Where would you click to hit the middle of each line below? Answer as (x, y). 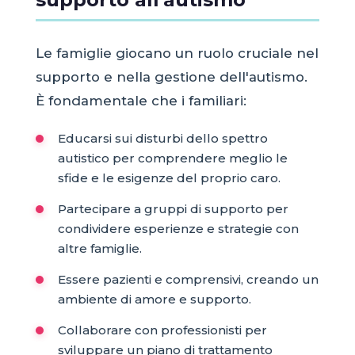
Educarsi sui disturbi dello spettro (162, 138)
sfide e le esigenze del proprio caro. (169, 177)
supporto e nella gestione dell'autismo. (171, 76)
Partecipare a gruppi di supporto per (173, 208)
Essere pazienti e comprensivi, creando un (188, 279)
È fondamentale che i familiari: (141, 100)
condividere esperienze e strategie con (178, 228)
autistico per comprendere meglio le (172, 158)
